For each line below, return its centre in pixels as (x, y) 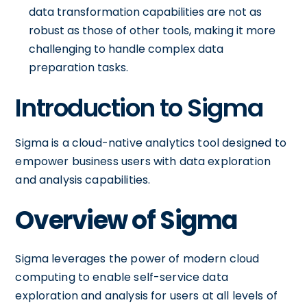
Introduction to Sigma (139, 108)
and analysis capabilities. (83, 180)
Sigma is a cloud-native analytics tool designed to (151, 143)
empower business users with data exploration (143, 161)
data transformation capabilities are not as (146, 12)
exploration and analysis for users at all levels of (147, 296)
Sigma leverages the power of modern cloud (137, 259)
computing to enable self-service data (122, 277)
